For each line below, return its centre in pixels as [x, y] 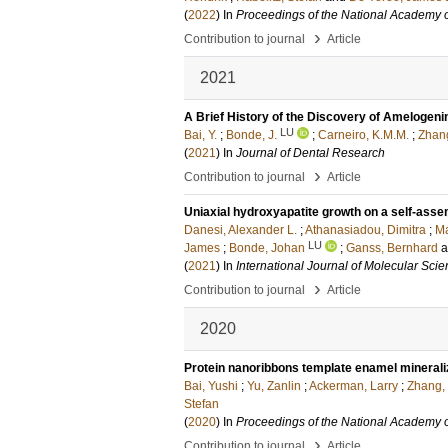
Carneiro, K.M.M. [363, 135]
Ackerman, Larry [353, 386]
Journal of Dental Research [310, 153]
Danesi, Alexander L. [240, 230]
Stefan [201, 404]
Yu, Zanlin [274, 386]
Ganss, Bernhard [392, 248]
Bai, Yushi [211, 386]
